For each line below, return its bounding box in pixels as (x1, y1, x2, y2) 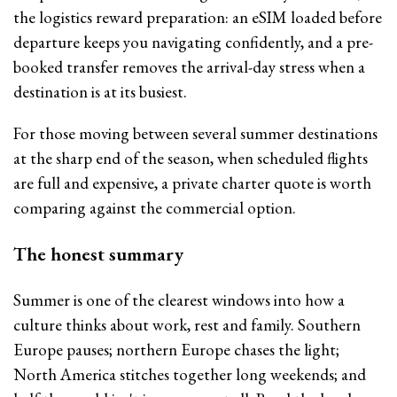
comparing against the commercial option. (13, 197, 296, 220)
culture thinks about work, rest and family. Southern (13, 314, 361, 336)
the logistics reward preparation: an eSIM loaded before (13, 6, 382, 29)
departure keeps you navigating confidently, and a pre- (13, 31, 373, 54)
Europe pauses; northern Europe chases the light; (13, 339, 339, 361)
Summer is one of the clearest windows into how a (13, 289, 345, 311)
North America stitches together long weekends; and (13, 363, 366, 385)
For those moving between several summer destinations (13, 122, 378, 145)
